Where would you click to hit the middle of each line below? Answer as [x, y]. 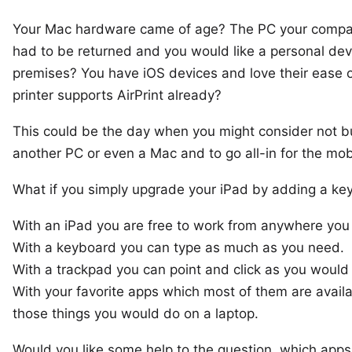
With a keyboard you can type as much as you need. [178, 247]
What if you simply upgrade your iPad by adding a [172, 189]
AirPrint [140, 95]
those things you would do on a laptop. [136, 313]
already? [192, 95]
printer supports [65, 95]
